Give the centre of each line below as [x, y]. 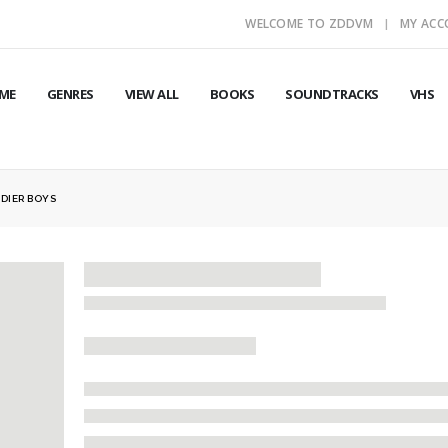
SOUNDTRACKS [332, 94]
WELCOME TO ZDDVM [309, 23]
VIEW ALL [151, 94]
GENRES [70, 94]
